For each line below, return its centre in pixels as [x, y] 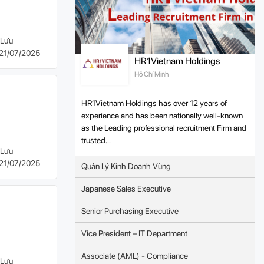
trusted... [96, 140]
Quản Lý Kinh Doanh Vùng [126, 166]
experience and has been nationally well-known [162, 115]
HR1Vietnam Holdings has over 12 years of [154, 103]
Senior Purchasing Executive [130, 211]
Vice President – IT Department [134, 233]
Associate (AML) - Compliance [135, 256]
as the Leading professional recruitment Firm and [164, 128]
